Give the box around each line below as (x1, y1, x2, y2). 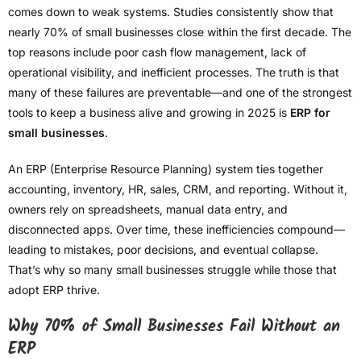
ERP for (290, 106, 330, 120)
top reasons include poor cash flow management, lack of (8, 45, 306, 60)
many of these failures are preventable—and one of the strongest (8, 85, 352, 100)
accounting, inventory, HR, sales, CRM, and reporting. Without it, (8, 182, 347, 197)
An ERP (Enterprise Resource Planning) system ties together (8, 162, 323, 176)
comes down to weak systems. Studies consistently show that (8, 5, 334, 19)
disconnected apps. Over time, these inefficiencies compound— (8, 222, 345, 237)
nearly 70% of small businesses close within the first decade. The (8, 25, 351, 39)
